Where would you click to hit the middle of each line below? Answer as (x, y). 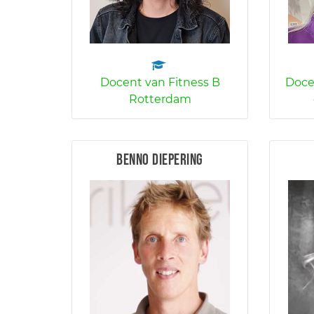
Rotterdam (160, 99)
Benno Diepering (160, 160)
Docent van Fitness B (160, 82)
